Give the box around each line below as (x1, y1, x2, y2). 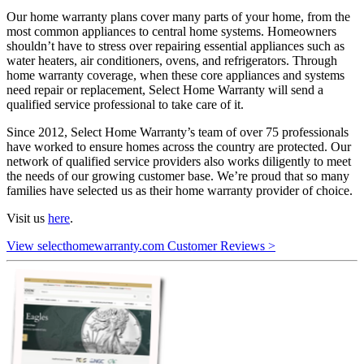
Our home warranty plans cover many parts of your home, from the (6, 10, 350, 24)
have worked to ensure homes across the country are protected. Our (6, 140, 351, 154)
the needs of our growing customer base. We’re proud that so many (6, 169, 349, 184)
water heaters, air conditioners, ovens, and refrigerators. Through (6, 54, 337, 68)
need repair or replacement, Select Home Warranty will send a (6, 83, 323, 97)
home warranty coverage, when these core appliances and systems (6, 68, 344, 83)
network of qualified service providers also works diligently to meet (6, 154, 351, 169)
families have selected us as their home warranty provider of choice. (6, 184, 353, 198)
